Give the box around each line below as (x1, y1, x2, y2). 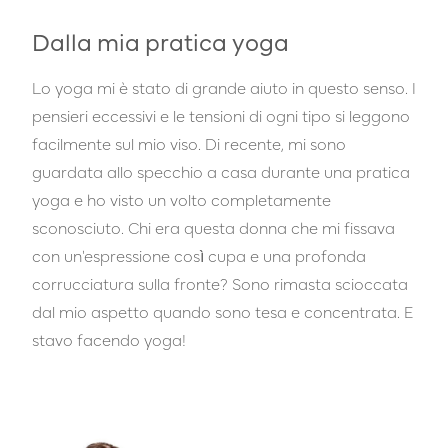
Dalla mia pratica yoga (32, 23, 289, 57)
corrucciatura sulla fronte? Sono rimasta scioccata (32, 271, 408, 294)
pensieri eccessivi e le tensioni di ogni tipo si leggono (32, 103, 410, 126)
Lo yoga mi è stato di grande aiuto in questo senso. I (32, 75, 416, 98)
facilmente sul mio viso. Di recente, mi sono (32, 131, 346, 154)
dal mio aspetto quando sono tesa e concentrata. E (32, 299, 413, 322)
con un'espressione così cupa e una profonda (32, 243, 366, 266)
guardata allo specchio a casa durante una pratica (32, 159, 410, 182)
